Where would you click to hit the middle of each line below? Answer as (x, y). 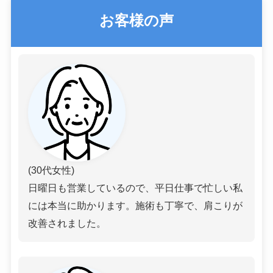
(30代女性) (51, 170)
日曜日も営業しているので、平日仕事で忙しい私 (135, 188)
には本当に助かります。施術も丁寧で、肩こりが (135, 206)
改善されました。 (67, 223)
